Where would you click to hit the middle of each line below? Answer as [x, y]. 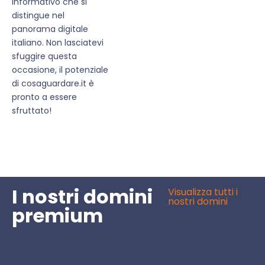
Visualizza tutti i [203, 192]
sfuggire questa [44, 56]
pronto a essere [44, 97]
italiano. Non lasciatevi [58, 43]
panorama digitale [50, 29]
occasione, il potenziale [60, 70]
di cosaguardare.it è [53, 84]
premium [57, 216]
